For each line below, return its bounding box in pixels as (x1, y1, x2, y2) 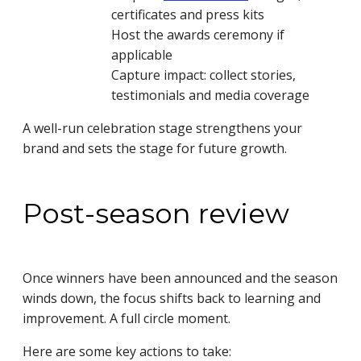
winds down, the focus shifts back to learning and (23, 289, 321, 308)
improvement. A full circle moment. (23, 309, 230, 328)
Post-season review (23, 196, 289, 230)
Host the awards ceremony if (111, 25, 284, 44)
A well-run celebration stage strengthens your (23, 118, 302, 137)
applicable (111, 45, 172, 64)
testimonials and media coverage (111, 85, 309, 104)
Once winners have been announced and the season (23, 269, 338, 288)
